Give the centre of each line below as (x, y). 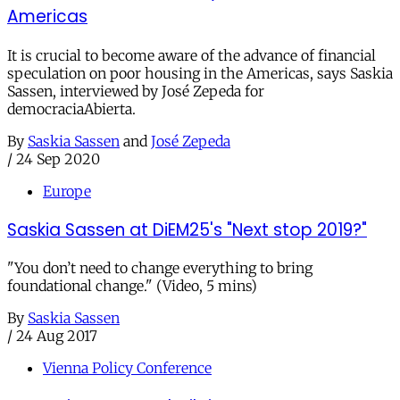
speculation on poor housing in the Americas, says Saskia (200, 73)
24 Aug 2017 (57, 336)
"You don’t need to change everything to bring (160, 268)
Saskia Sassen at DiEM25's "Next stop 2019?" (187, 229)
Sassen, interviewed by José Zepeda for (136, 91)
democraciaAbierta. (71, 109)
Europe (67, 191)
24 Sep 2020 (58, 159)
